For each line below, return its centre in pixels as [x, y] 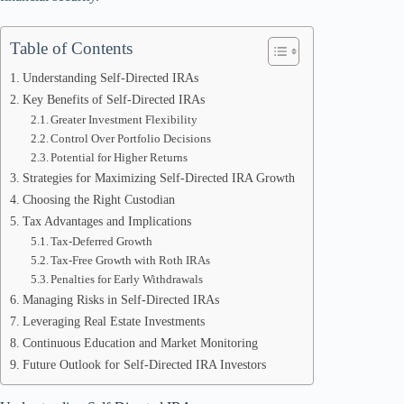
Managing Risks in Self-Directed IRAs [120, 299]
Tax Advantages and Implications [106, 221]
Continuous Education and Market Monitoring [140, 343]
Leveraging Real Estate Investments [113, 321]
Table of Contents [71, 48]
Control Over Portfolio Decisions [131, 138]
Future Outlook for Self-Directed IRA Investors [144, 364]
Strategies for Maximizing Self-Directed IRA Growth [158, 178]
